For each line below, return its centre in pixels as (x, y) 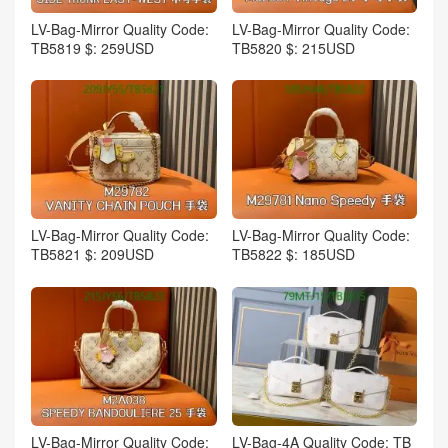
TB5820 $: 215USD (293, 47)
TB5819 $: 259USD (92, 47)
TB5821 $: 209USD (92, 254)
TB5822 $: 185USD (293, 254)
